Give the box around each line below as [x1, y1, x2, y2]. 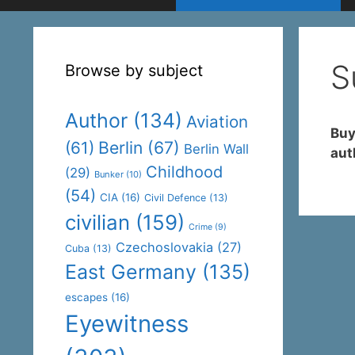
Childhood [146, 162, 223, 181]
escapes [65, 291, 108, 303]
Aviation [186, 112, 248, 132]
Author [65, 109, 128, 132]
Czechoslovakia [116, 239, 213, 255]
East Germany [65, 260, 197, 284]
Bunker [94, 169, 124, 180]
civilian [65, 210, 130, 235]
